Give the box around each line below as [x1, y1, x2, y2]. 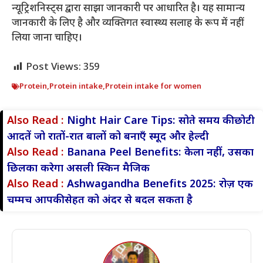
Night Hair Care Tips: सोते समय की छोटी [67, 114, 255, 129]
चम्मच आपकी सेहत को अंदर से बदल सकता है [7, 194, 193, 208]
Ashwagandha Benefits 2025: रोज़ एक [67, 178, 253, 192]
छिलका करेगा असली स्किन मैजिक [7, 162, 150, 176]
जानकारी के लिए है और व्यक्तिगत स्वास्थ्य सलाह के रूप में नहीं [12, 16, 244, 30]
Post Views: [26, 61, 81, 75]
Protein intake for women [105, 82, 201, 92]
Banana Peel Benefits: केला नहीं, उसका [67, 146, 254, 160]
